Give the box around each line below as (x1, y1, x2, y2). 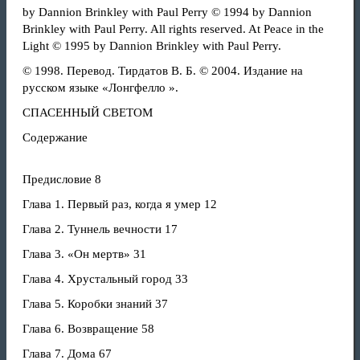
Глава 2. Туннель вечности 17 (22, 223, 178, 235)
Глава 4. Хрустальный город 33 (22, 272, 188, 285)
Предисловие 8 (22, 173, 101, 186)
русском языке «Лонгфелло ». (22, 81, 178, 94)
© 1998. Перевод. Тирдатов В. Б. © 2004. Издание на (22, 64, 303, 77)
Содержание (22, 131, 88, 144)
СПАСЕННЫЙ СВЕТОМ (22, 106, 153, 119)
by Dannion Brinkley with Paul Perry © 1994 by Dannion (22, 6, 312, 18)
